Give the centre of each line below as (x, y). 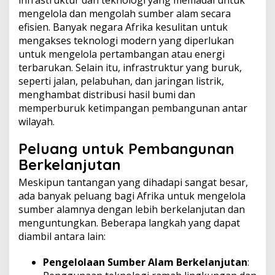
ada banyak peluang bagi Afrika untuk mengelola (132, 196)
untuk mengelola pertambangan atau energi (122, 54)
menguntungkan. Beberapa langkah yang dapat (129, 223)
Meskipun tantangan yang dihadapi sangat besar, (133, 182)
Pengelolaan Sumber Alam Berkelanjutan (145, 262)
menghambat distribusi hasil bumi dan (107, 95)
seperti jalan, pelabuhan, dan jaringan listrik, (121, 81)
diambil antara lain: (62, 236)
